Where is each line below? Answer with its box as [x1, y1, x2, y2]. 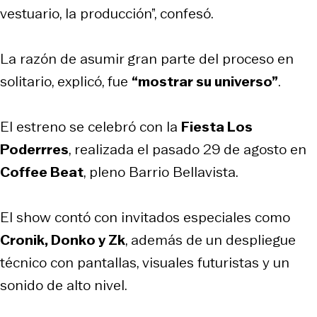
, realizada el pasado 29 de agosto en [69, 139, 306, 159]
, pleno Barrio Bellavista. [83, 161, 238, 182]
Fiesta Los [181, 116, 253, 137]
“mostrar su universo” [132, 71, 278, 91]
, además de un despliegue [125, 229, 296, 250]
